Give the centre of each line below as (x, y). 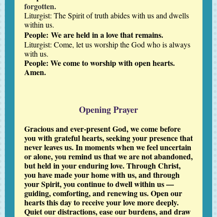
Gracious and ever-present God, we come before (102, 129)
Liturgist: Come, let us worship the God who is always (107, 44)
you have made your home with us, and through (102, 175)
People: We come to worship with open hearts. (100, 63)
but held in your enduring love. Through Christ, (102, 165)
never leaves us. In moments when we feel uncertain (108, 147)
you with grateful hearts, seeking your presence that (108, 138)
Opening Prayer (108, 109)
